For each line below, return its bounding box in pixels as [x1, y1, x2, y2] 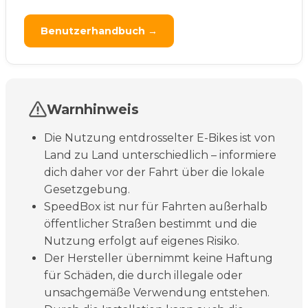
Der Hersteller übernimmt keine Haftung [44, 251, 273, 265]
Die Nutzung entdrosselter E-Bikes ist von [44, 131, 275, 144]
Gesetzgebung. [44, 182, 130, 196]
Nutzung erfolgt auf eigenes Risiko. [44, 234, 239, 247]
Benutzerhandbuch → [41, 24, 157, 37]
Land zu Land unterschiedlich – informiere [44, 148, 276, 162]
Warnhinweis [47, 100, 139, 118]
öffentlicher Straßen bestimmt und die [44, 217, 257, 230]
